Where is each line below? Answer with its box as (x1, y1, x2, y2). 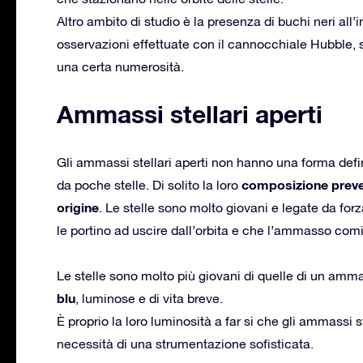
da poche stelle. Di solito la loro (57, 177, 241, 192)
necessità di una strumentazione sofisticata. (57, 335, 314, 351)
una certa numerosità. (57, 58, 184, 74)
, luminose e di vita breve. (75, 290, 223, 305)
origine (57, 199, 99, 215)
